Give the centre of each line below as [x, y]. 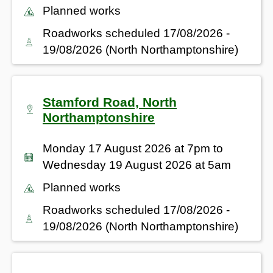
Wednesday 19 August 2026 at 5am [137, 165]
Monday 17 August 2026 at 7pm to [133, 148]
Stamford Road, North [110, 102]
